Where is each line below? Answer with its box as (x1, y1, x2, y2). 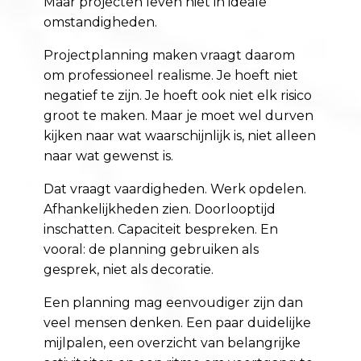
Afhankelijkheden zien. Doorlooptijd (44, 201, 276, 218)
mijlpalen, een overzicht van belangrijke (44, 335, 301, 351)
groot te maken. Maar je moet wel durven (44, 108, 314, 124)
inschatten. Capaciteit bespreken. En (44, 222, 279, 238)
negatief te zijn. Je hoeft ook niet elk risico (44, 88, 313, 104)
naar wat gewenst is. (44, 148, 174, 164)
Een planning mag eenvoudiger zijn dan (44, 295, 304, 311)
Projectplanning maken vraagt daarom (44, 48, 296, 64)
